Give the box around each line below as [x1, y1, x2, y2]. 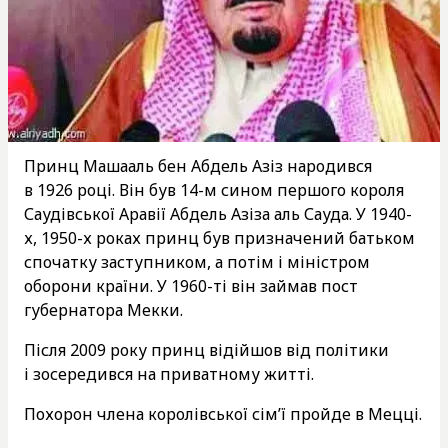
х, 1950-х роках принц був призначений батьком [24, 226, 415, 249]
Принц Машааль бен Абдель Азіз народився [24, 154, 372, 177]
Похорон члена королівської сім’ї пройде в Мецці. [24, 402, 422, 425]
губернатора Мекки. [24, 298, 183, 321]
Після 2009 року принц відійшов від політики [24, 338, 389, 361]
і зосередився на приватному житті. [24, 362, 314, 385]
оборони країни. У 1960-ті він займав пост [24, 274, 358, 297]
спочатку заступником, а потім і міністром [24, 250, 370, 273]
